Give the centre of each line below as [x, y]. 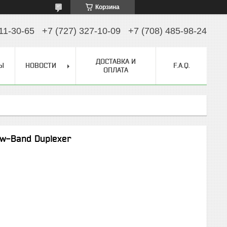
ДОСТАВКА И [116, 61]
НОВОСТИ [41, 65]
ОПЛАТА [116, 70]
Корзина [107, 7]
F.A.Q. [181, 65]
